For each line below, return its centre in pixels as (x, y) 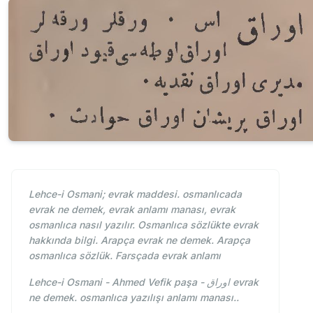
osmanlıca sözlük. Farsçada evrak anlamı (125, 255)
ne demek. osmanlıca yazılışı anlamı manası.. (134, 297)
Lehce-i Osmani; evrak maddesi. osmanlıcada (135, 194)
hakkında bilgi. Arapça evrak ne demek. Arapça (139, 240)
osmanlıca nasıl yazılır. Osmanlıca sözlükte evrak (144, 224)
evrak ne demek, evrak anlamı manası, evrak (132, 209)
